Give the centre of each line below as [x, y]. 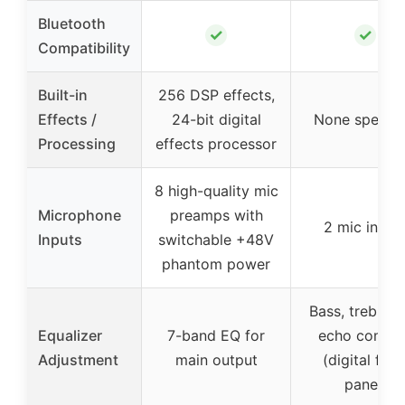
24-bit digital [216, 119]
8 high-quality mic [216, 190]
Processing [77, 143]
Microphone [80, 215]
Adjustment [78, 359]
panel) [365, 384]
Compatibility [84, 47]
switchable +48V [216, 239]
